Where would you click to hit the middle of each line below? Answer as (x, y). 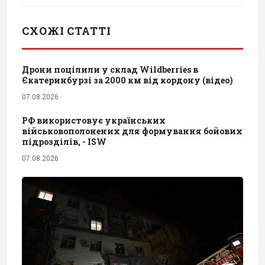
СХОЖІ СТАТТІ (67, 30)
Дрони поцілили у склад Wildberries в (110, 69)
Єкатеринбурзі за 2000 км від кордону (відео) (127, 80)
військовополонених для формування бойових (132, 131)
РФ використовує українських (94, 120)
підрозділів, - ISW (64, 141)
